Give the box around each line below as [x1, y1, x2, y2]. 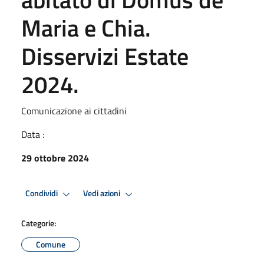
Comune [36, 237, 65, 250]
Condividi [25, 187, 60, 200]
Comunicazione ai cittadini [21, 103, 127, 118]
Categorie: [21, 216, 56, 229]
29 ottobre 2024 [21, 150, 89, 165]
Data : [21, 127, 44, 141]
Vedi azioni [83, 187, 122, 200]
